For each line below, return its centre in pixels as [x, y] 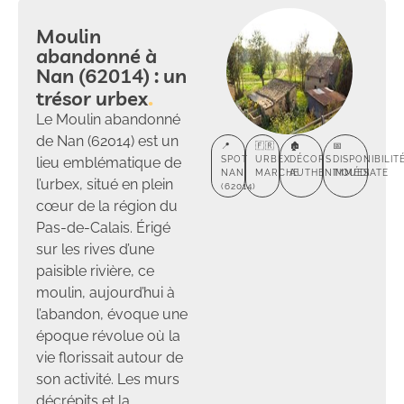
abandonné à [96, 55]
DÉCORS [310, 159]
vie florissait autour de [110, 357]
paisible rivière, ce [95, 271]
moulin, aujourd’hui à [106, 292]
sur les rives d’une [95, 249]
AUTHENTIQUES [329, 172]
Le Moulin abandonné [108, 119]
